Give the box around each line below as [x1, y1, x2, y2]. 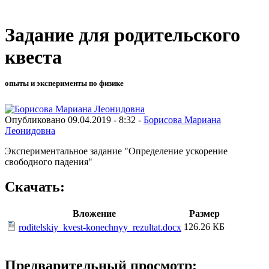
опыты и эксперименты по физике [5, 79, 124, 88]
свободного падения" [5, 156, 92, 167]
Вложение [72, 208, 116, 219]
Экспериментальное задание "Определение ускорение [5, 145, 228, 156]
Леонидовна [5, 125, 55, 136]
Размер [189, 208, 220, 219]
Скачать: [5, 179, 65, 195]
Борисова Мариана [144, 114, 221, 125]
